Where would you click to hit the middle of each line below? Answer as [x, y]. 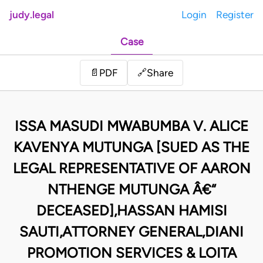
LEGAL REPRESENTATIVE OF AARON [131, 168]
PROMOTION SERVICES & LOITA [131, 253]
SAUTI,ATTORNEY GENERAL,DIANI [131, 232]
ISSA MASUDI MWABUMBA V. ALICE [131, 126]
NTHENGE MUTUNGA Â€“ [131, 190]
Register [235, 15]
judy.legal [32, 15]
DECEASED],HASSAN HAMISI [131, 211]
